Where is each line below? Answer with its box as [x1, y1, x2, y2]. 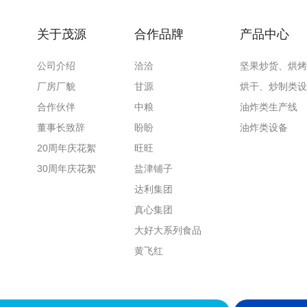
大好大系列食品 [134, 225, 201, 236]
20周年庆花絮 [36, 143, 96, 154]
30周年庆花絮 [36, 163, 96, 175]
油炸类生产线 [239, 101, 297, 113]
